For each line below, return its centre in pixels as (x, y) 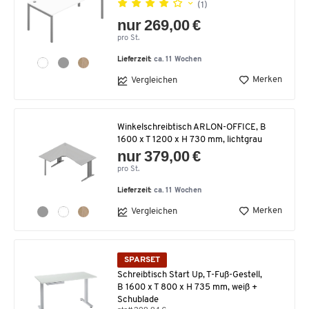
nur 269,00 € (159, 25)
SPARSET (142, 260)
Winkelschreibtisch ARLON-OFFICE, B (192, 127)
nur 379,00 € (159, 156)
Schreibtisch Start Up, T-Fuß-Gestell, (190, 275)
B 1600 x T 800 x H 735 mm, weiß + (187, 287)
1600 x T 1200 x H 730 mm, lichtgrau (190, 139)
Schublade (138, 300)
